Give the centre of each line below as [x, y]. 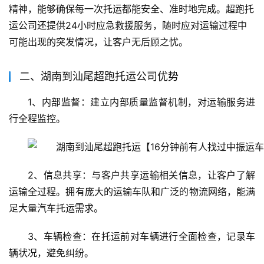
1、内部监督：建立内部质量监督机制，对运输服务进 [141, 102]
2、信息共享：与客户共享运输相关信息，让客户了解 [141, 175]
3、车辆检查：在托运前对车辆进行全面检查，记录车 [141, 237]
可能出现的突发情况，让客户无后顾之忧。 [98, 42]
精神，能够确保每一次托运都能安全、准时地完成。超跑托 [131, 9]
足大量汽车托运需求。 [56, 208]
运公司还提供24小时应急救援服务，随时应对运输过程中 [128, 26]
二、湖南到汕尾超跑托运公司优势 [99, 77]
